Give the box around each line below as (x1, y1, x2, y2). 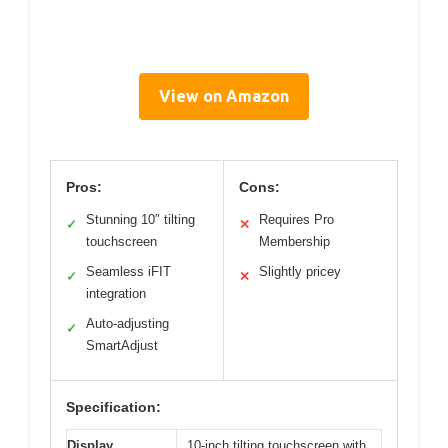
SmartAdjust (86, 338, 158, 354)
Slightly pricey (259, 264, 341, 280)
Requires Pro (259, 212, 334, 228)
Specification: (66, 399, 161, 416)
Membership (259, 234, 330, 250)
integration (86, 286, 146, 302)
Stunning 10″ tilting (86, 212, 195, 228)
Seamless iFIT (86, 264, 171, 280)
